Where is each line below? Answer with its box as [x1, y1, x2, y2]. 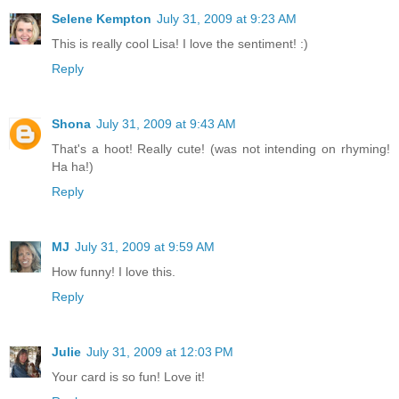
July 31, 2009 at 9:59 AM [75, 239, 215, 254]
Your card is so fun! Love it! [52, 369, 205, 384]
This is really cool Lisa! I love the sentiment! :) [52, 37, 308, 52]
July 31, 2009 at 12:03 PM [86, 344, 233, 359]
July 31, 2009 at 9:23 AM [157, 12, 297, 27]
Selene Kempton [52, 12, 151, 27]
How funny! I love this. [52, 264, 175, 279]
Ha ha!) [52, 159, 94, 174]
